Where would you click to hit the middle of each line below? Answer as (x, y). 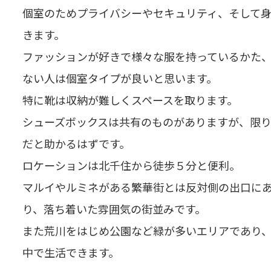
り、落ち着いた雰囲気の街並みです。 (114, 208)
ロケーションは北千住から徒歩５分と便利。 (131, 165)
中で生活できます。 (71, 252)
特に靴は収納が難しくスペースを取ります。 (130, 100)
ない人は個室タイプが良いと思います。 (120, 78)
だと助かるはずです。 (76, 143)
